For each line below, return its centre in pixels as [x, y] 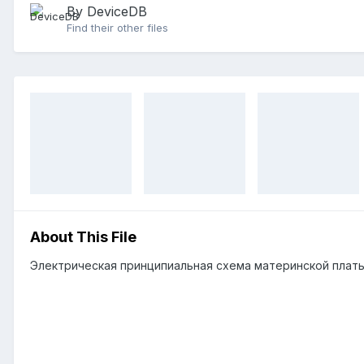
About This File [83, 236]
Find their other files [117, 28]
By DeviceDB [107, 12]
